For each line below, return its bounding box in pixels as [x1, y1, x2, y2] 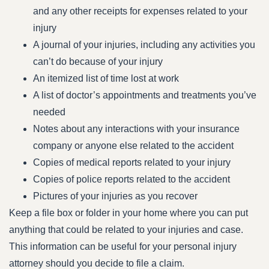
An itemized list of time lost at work [33, 73, 179, 83]
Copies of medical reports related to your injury [33, 157, 231, 168]
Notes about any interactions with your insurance [33, 123, 240, 134]
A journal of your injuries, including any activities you [33, 39, 255, 50]
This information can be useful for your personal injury [9, 241, 237, 252]
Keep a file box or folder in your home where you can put [9, 207, 248, 218]
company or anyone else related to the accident [33, 140, 234, 151]
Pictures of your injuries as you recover [33, 190, 198, 201]
